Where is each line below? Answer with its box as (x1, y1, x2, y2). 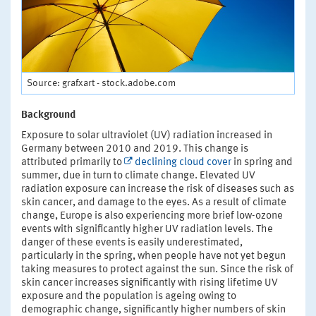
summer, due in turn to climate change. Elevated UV (21, 171, 255, 182)
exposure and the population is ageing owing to (21, 291, 236, 303)
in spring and (231, 157, 293, 169)
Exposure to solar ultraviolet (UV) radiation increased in (21, 130, 272, 142)
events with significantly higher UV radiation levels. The (21, 224, 273, 236)
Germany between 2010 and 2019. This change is (21, 144, 248, 155)
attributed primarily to (21, 157, 124, 169)
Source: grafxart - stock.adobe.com (27, 78, 176, 89)
